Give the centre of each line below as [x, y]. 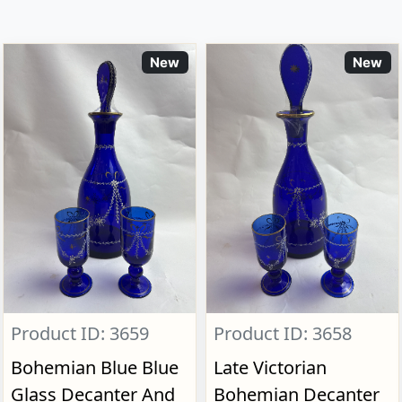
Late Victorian [270, 367]
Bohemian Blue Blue [94, 367]
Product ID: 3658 [282, 333]
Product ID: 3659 [79, 333]
